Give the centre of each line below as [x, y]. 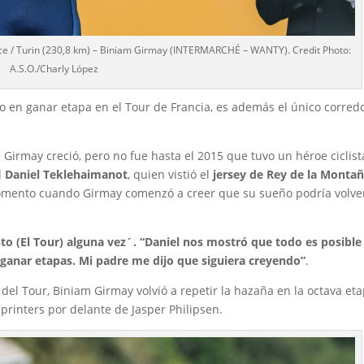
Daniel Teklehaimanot [67, 174]
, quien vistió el [171, 174]
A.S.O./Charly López [54, 68]
